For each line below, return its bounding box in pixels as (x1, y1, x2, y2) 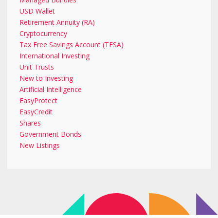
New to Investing (19, 73, 73, 83)
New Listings (19, 140, 60, 150)
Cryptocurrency (19, 28, 67, 38)
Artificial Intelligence (19, 84, 82, 94)
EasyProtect (19, 95, 57, 105)
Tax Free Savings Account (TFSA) (19, 39, 124, 49)
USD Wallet (19, 6, 55, 16)
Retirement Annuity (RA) (19, 17, 95, 27)
